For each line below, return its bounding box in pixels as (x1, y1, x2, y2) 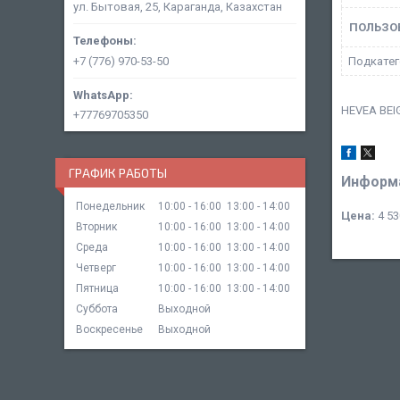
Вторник (76, 220, 117, 233)
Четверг (76, 261, 116, 274)
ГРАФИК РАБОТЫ (69, 164, 167, 180)
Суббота (76, 302, 118, 315)
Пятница (76, 281, 119, 295)
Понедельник (76, 199, 145, 212)
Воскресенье (76, 322, 143, 336)
